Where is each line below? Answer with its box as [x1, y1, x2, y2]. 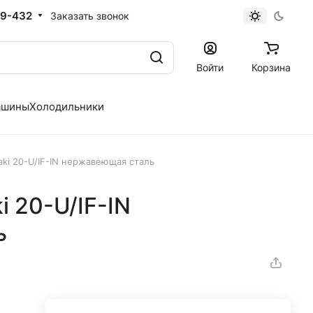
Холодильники [29, 99, 104, 113]
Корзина [252, 61, 291, 73]
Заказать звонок [50, 9, 129, 22]
